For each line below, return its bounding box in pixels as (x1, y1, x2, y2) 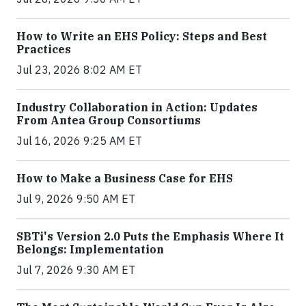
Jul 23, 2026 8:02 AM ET (16, 63, 142, 77)
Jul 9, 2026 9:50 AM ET (16, 192, 135, 206)
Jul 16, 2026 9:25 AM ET (16, 134, 142, 148)
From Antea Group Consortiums (16, 113, 201, 128)
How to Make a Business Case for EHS (16, 171, 233, 186)
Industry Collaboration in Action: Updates (16, 100, 258, 115)
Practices (16, 42, 71, 57)
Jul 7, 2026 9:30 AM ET (16, 263, 135, 277)
